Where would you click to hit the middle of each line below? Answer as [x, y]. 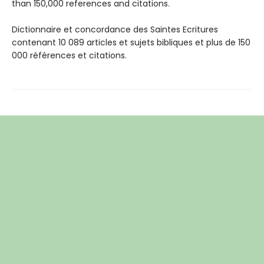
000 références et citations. [69, 55]
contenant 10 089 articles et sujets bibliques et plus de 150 [131, 42]
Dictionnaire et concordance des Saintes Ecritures [115, 29]
